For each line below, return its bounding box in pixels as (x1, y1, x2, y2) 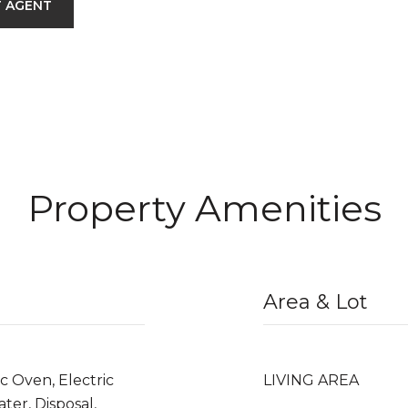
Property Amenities (26, 186, 382, 230)
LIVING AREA (263, 372, 359, 389)
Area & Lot (263, 290, 368, 314)
